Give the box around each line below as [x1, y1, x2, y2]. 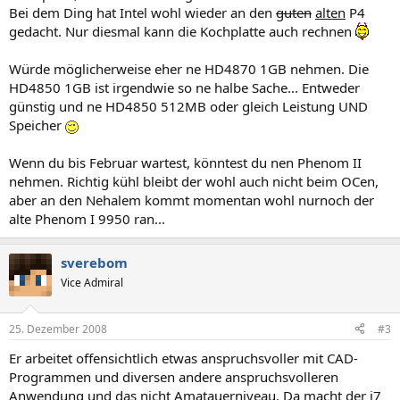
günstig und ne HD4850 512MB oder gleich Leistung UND [9, 97, 368, 115]
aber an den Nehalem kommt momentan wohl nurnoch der [9, 191, 374, 209]
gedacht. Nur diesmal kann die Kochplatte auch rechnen [9, 22, 355, 40]
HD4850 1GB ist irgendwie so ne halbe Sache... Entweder [9, 79, 360, 96]
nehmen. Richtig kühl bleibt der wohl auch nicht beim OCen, [9, 172, 379, 190]
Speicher [9, 116, 65, 134]
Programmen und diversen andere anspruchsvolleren [9, 367, 338, 386]
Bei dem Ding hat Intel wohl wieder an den [9, 4, 276, 21]
